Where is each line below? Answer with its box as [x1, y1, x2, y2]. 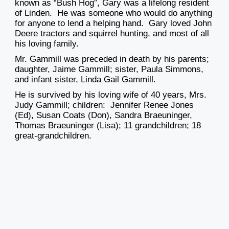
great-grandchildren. [15, 131, 91, 141]
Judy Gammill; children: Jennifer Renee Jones [15, 100, 194, 110]
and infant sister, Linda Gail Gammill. [15, 75, 156, 85]
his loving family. [15, 39, 79, 49]
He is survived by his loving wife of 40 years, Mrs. [15, 90, 207, 100]
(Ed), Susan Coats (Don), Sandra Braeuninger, [15, 110, 192, 121]
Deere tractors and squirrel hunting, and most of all [15, 29, 209, 39]
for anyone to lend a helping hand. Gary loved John [15, 18, 212, 29]
